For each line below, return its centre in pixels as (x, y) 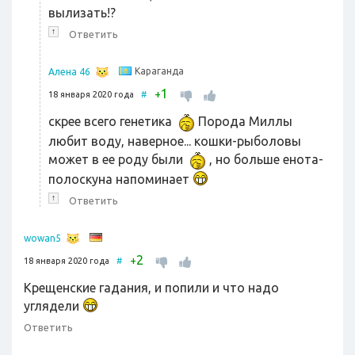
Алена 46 (69, 72)
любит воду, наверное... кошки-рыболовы (175, 141)
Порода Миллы (244, 122)
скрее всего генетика (112, 122)
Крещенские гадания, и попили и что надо (151, 288)
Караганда (159, 71)
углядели (53, 306)
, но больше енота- (265, 160)
